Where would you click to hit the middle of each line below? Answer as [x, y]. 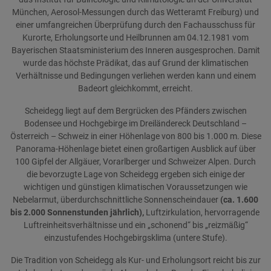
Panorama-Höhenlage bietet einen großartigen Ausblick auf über [135, 149]
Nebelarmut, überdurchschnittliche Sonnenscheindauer [116, 200]
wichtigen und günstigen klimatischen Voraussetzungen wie [135, 187]
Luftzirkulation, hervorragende [203, 213]
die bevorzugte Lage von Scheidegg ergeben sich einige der [135, 175]
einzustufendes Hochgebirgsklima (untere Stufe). [135, 238]
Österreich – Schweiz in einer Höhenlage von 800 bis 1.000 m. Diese [135, 136]
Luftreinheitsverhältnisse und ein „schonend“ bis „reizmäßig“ [135, 225]
